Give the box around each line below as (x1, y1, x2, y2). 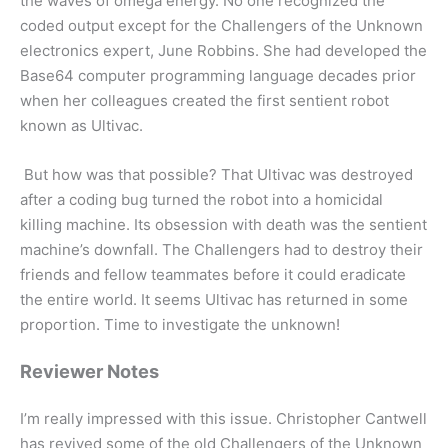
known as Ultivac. (20, 115, 143, 135)
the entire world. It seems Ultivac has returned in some (20, 289, 408, 309)
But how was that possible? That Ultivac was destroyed (20, 164, 413, 184)
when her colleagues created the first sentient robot (20, 90, 389, 110)
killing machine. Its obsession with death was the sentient (20, 214, 427, 234)
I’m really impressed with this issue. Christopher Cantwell (20, 408, 427, 428)
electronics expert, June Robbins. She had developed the (20, 40, 427, 60)
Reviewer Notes (20, 359, 163, 382)
